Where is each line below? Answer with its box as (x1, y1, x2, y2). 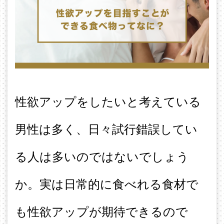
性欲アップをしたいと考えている (15, 95, 201, 109)
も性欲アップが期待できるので (15, 205, 188, 219)
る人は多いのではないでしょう (15, 150, 189, 164)
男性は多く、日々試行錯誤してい (15, 122, 197, 136)
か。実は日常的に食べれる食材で (15, 177, 198, 191)
